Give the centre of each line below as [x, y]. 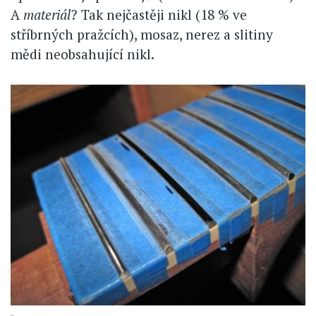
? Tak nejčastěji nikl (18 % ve [159, 15]
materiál [47, 15]
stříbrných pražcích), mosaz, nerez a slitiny [142, 35]
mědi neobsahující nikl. [83, 54]
